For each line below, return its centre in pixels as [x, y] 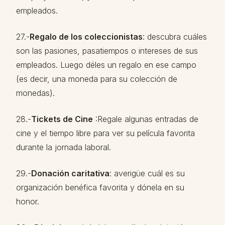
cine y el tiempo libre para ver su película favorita [105, 133]
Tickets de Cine [62, 119]
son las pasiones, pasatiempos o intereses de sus [107, 51]
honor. [28, 201]
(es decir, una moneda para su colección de [97, 79]
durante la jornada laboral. [64, 147]
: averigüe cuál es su [147, 173]
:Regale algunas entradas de [146, 119]
